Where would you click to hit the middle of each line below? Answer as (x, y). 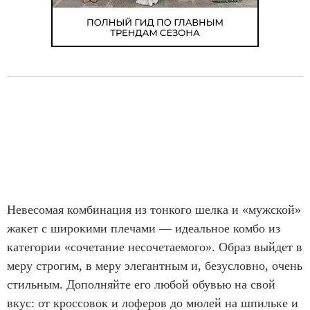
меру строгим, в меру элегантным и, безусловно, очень (155, 266)
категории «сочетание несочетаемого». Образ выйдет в (155, 247)
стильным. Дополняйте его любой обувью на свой (141, 285)
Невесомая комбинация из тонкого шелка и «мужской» (154, 210)
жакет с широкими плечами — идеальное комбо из (144, 229)
